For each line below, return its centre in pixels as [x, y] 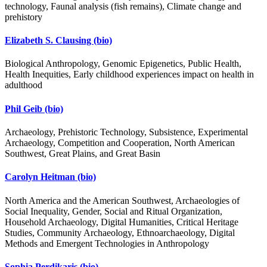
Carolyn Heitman [41, 177]
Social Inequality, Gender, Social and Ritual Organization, [114, 211]
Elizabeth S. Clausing [49, 41]
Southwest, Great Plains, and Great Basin [83, 153]
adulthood [24, 85]
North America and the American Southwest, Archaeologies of [122, 200]
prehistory [24, 17]
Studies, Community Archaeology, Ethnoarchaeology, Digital [120, 232]
